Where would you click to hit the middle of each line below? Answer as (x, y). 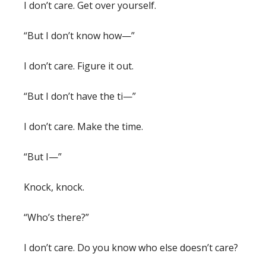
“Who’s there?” (56, 217)
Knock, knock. (54, 187)
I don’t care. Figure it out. (79, 66)
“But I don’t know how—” (79, 35)
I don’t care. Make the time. (83, 126)
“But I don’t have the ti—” (80, 96)
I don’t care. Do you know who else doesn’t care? (131, 247)
